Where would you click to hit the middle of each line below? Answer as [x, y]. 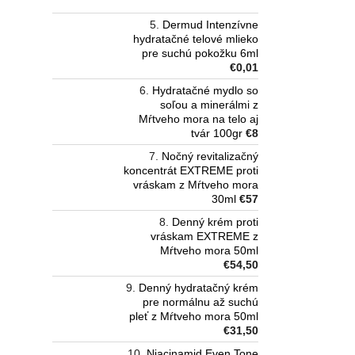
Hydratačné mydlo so [205, 91]
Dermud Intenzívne [210, 25]
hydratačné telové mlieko [196, 39]
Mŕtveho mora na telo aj [198, 119]
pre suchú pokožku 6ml [200, 53]
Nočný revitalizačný [210, 157]
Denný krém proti [215, 222]
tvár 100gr [217, 134]
